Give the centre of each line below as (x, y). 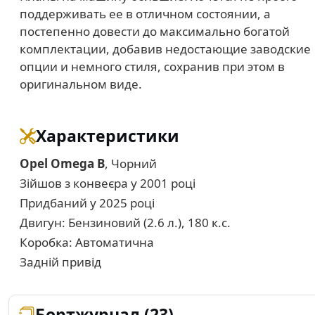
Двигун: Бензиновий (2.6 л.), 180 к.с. (125, 223)
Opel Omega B (62, 163)
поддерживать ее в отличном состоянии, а (145, 14)
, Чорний (131, 163)
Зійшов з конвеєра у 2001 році (108, 183)
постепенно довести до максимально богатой (155, 31)
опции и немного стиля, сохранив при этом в (152, 66)
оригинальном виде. (81, 84)
